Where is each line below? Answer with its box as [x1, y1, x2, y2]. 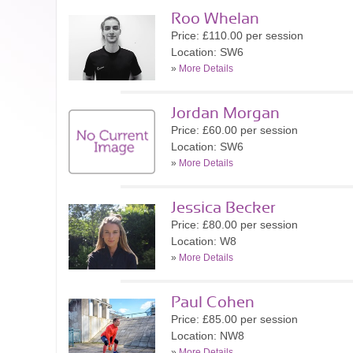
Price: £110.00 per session [171, 29, 303, 42]
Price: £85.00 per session [171, 313, 298, 325]
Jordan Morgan [171, 106, 280, 121]
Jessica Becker [171, 200, 276, 216]
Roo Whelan [171, 11, 259, 27]
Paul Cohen [171, 295, 255, 310]
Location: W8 [171, 235, 236, 247]
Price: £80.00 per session [171, 218, 298, 231]
